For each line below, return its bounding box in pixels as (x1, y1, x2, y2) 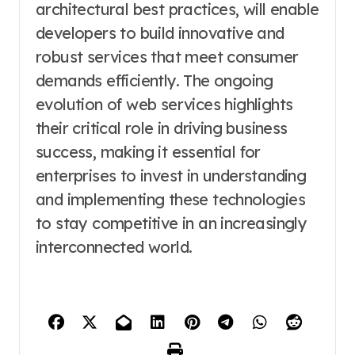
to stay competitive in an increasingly (36, 212, 307, 233)
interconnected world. (36, 236, 193, 257)
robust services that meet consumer (36, 46, 299, 67)
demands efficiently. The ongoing (36, 70, 273, 90)
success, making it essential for (36, 141, 261, 162)
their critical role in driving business (36, 117, 288, 138)
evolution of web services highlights (36, 94, 293, 114)
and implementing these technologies (36, 189, 305, 209)
